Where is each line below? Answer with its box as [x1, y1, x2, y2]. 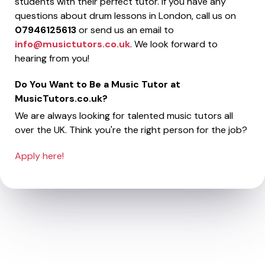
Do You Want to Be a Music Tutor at [15, 77, 180, 91]
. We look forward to [130, 37, 218, 50]
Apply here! [15, 149, 64, 162]
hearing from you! [15, 51, 89, 64]
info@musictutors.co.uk [15, 37, 130, 50]
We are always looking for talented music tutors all [15, 109, 233, 122]
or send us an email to [76, 23, 174, 36]
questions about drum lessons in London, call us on [15, 9, 236, 22]
